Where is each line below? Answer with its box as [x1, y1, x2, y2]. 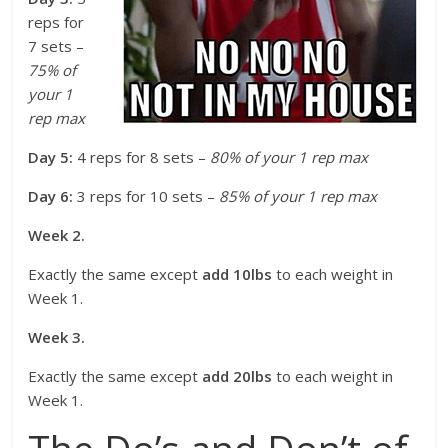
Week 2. [28, 224, 86, 245]
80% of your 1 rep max [210, 146, 369, 167]
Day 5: [28, 146, 74, 167]
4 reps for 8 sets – [73, 146, 211, 167]
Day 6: [28, 185, 74, 206]
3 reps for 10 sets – [73, 185, 220, 206]
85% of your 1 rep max [219, 185, 378, 206]
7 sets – [28, 35, 85, 56]
